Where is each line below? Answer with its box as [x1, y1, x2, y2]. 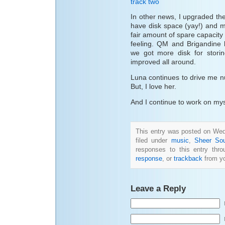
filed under [136, 136, 171, 144]
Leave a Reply [131, 183, 186, 193]
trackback [174, 154, 202, 162]
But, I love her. [131, 82, 176, 90]
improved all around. [131, 58, 196, 66]
